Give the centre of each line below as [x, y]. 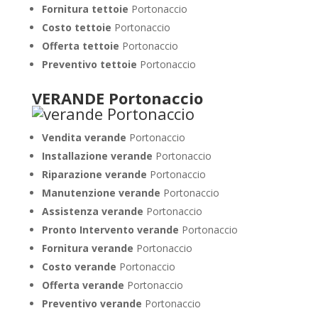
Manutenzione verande [102, 193]
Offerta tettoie [82, 46]
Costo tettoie [78, 27]
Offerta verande [84, 285]
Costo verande [80, 267]
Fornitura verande [89, 248]
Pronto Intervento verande [111, 230]
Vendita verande [85, 137]
